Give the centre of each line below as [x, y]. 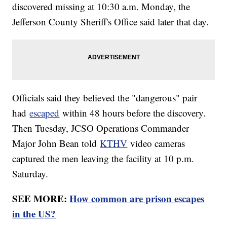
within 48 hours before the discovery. [133, 113]
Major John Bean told [56, 143]
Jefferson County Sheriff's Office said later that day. [111, 22]
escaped [45, 113]
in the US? [34, 214]
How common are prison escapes [137, 199]
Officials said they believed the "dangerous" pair [105, 98]
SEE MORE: [41, 199]
